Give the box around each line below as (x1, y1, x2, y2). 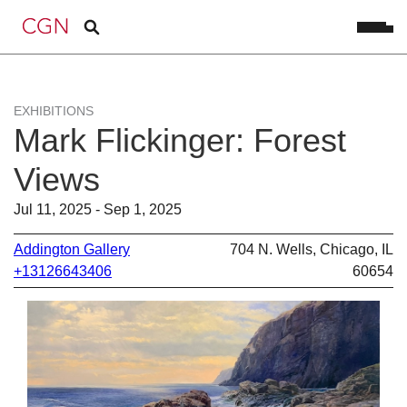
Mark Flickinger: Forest (14, 122, 346, 159)
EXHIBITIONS (14, 104, 94, 118)
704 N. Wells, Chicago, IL (230, 241, 393, 257)
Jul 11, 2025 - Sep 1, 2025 (14, 202, 182, 217)
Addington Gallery (14, 241, 130, 257)
